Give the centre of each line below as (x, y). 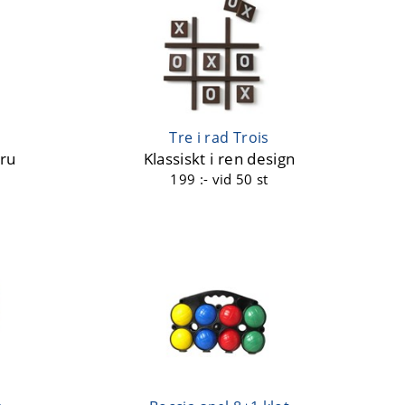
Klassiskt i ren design (219, 159)
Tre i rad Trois (219, 138)
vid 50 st (240, 179)
